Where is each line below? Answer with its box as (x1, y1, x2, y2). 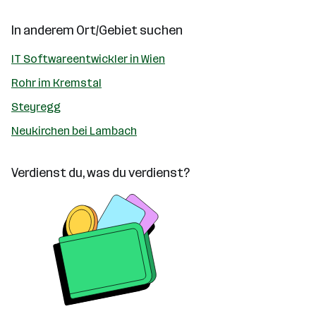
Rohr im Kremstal (11, 76, 102, 90)
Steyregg (11, 100, 61, 114)
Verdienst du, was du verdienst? (11, 165, 190, 181)
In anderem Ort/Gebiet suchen (11, 23, 183, 38)
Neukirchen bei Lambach (11, 124, 137, 138)
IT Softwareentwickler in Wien (11, 52, 165, 66)
